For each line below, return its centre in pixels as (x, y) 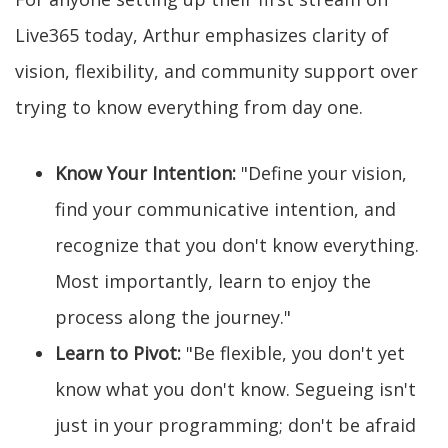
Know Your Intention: (145, 172)
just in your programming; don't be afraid (235, 424)
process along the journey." (173, 316)
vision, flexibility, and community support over (216, 70)
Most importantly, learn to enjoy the (213, 280)
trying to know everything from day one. (189, 106)
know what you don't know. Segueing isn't (235, 388)
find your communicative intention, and (225, 208)
